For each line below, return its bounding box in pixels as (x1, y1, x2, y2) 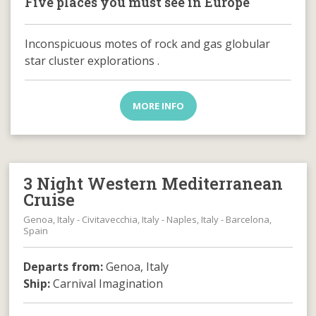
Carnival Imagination (50, 275, 164, 291)
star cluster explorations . (25, 52, 159, 68)
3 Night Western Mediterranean (23, 172, 284, 194)
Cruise (23, 188, 75, 210)
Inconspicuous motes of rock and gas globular (25, 35, 270, 51)
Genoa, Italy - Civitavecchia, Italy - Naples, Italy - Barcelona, (23, 212, 272, 226)
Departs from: (23, 258, 104, 274)
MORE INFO (132, 99, 184, 112)
